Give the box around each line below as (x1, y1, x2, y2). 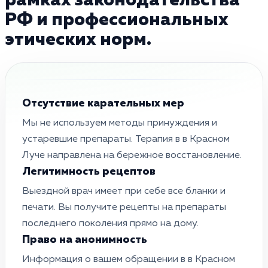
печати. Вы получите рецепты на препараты (22, 202, 226, 212)
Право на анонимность (22, 234, 147, 245)
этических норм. (5, 31, 151, 49)
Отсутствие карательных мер (22, 98, 184, 109)
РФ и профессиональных (5, 11, 229, 29)
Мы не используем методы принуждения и (22, 118, 217, 128)
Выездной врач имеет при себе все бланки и (22, 186, 226, 196)
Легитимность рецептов (22, 166, 156, 177)
